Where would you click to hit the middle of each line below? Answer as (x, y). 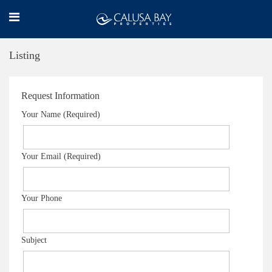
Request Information (60, 96)
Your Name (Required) (61, 114)
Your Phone (42, 198)
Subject (34, 240)
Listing (25, 55)
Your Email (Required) (61, 156)
